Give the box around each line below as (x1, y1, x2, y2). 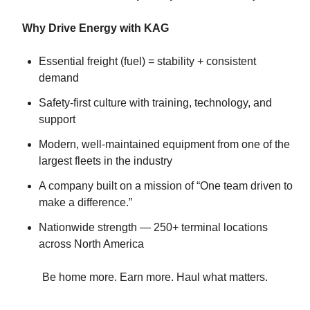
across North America (39, 238, 144, 250)
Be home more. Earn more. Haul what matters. (39, 271, 271, 283)
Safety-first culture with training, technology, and (39, 97, 272, 109)
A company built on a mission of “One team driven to (39, 180, 293, 192)
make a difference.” (39, 197, 135, 208)
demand (39, 72, 82, 84)
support (39, 113, 78, 125)
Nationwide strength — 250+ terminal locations (39, 221, 268, 233)
